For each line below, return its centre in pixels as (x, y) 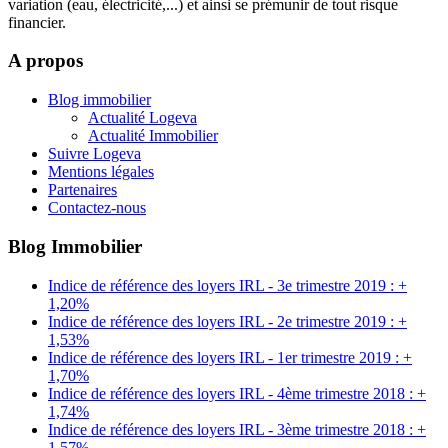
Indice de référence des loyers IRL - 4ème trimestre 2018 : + (237, 393)
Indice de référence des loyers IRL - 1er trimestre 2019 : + (230, 357)
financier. (37, 22)
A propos (45, 61)
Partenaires (82, 190)
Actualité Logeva (142, 118)
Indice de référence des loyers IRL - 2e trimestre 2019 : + (227, 321)
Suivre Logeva (94, 154)
